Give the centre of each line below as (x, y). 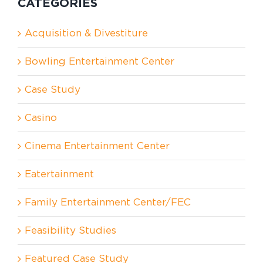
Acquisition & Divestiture (86, 33)
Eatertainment (59, 173)
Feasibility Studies (70, 230)
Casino (41, 117)
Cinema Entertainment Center (97, 145)
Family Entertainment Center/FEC (108, 202)
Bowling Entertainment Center (100, 61)
